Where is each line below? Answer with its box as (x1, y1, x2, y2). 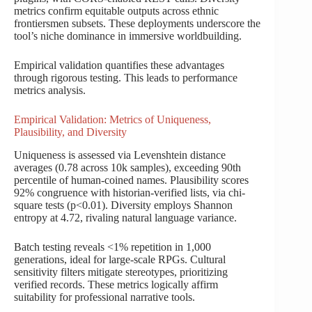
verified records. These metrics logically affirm (14, 278, 218, 290)
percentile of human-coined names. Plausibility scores (14, 173, 249, 186)
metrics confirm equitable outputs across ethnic (14, 5, 219, 17)
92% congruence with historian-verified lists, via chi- (14, 186, 245, 198)
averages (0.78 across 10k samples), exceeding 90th (14, 161, 241, 173)
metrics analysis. (14, 84, 86, 97)
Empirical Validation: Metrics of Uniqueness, (14, 114, 211, 126)
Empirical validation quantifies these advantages (14, 59, 224, 72)
